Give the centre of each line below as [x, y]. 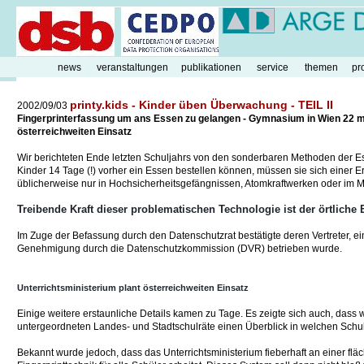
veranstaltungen [132, 67]
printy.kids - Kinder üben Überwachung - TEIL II [201, 105]
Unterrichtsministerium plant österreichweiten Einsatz [133, 288]
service [272, 67]
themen [321, 67]
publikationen [211, 67]
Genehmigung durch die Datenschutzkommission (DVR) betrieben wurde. [180, 249]
